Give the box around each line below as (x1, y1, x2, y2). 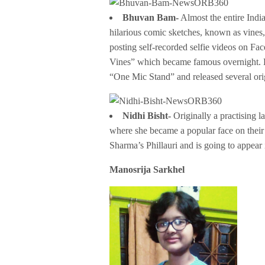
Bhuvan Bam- (122, 12, 179, 22)
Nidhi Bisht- (122, 110, 171, 121)
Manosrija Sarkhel (109, 164, 185, 174)
